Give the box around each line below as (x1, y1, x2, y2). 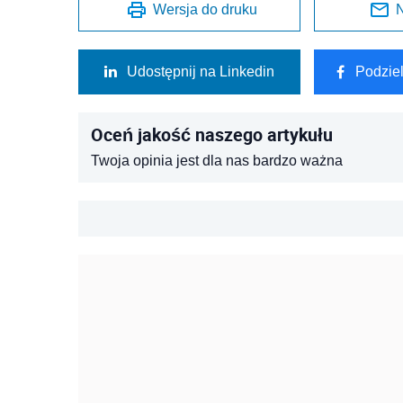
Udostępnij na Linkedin (127, 64, 274, 79)
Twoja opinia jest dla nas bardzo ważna (91, 153, 343, 168)
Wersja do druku (153, 2, 258, 17)
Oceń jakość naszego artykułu (91, 122, 333, 147)
